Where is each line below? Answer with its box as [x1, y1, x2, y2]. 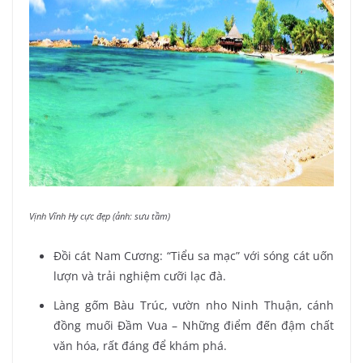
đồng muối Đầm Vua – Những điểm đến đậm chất [53, 317, 334, 333]
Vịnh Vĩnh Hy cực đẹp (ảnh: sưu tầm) [29, 210, 173, 223]
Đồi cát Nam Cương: [53, 247, 164, 263]
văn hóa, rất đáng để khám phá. [53, 337, 227, 353]
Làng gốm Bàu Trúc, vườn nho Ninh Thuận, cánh [53, 297, 334, 313]
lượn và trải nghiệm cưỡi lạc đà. [53, 267, 226, 284]
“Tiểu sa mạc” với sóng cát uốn [166, 247, 335, 263]
